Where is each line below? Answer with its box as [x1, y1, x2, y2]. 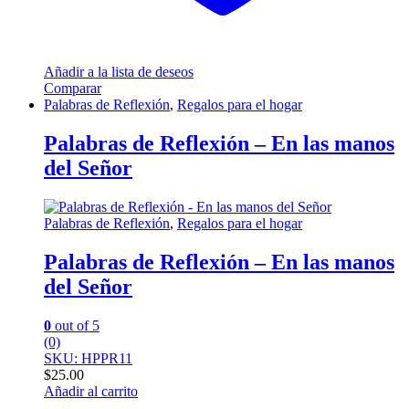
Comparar [44, 80, 101, 97]
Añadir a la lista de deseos [44, 64, 194, 80]
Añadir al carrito [44, 383, 138, 399]
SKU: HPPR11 [44, 350, 132, 366]
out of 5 [51, 317, 100, 333]
